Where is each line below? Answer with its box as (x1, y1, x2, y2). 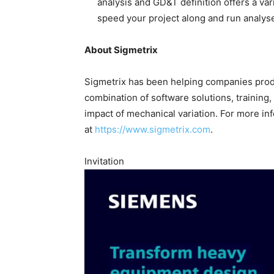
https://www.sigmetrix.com (95, 124, 210, 136)
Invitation (84, 155, 124, 168)
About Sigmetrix (84, 44, 158, 56)
